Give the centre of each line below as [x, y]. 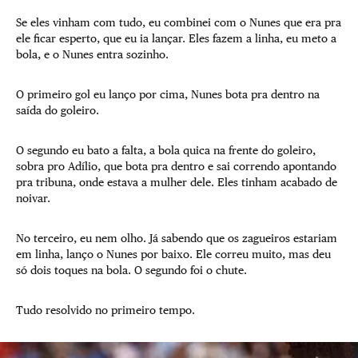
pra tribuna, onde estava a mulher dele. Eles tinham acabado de [177, 182]
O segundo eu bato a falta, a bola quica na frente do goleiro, [166, 150]
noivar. [35, 198]
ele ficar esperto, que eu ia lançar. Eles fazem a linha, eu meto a [176, 38]
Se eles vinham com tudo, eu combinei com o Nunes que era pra [179, 22]
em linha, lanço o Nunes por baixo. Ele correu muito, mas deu [173, 254]
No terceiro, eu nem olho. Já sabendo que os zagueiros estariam [177, 238]
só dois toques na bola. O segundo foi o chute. [133, 270]
